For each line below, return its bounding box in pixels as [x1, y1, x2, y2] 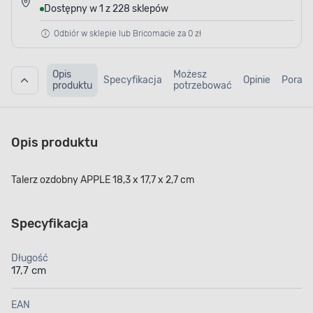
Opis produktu [11, 135, 98, 151]
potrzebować [173, 80, 232, 92]
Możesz [173, 68, 207, 81]
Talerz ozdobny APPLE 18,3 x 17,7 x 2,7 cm [11, 174, 194, 187]
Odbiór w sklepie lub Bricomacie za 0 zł [51, 29, 201, 39]
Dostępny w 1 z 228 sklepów [44, 3, 168, 15]
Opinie [242, 74, 270, 87]
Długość [11, 252, 48, 265]
